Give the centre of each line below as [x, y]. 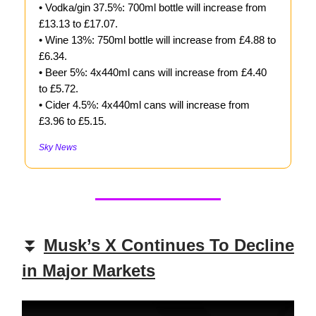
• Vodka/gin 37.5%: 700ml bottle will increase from [153, 8]
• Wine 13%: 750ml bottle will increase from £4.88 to [157, 40]
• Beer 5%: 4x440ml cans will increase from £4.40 [153, 73]
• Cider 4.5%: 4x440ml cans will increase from [144, 105]
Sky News [58, 148]
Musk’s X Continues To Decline [169, 245]
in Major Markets [89, 271]
